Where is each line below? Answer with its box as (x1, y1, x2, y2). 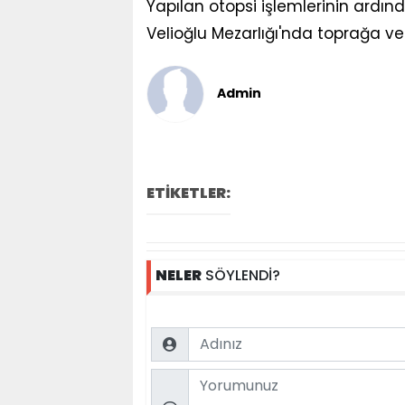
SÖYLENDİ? (202, 264, 280, 286)
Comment (150, 367, 217, 386)
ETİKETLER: (146, 182, 231, 203)
